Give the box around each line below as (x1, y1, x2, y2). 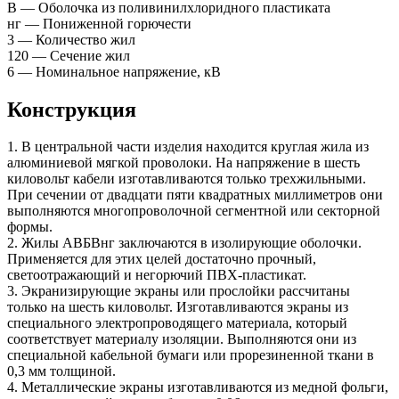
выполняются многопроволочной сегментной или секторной (7, 203, 380, 219)
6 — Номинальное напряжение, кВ (7, 63, 221, 79)
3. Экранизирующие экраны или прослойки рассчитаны (7, 283, 350, 299)
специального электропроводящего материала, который (7, 315, 347, 331)
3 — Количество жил (7, 31, 135, 47)
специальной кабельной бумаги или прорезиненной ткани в (7, 347, 374, 363)
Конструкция (7, 97, 136, 121)
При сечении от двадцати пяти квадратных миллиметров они (7, 187, 383, 203)
